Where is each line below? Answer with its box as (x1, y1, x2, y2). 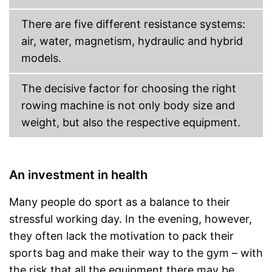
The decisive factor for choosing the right (21, 82, 236, 95)
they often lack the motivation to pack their (9, 229, 234, 242)
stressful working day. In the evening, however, (9, 212, 252, 225)
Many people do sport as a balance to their (9, 195, 230, 208)
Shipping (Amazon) (27, 4, 98, 13)
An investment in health (9, 168, 148, 182)
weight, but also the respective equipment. (21, 116, 240, 129)
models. (21, 52, 61, 64)
